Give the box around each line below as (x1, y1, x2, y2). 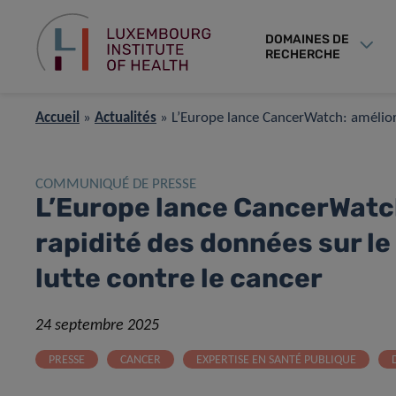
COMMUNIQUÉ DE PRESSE (35, 177, 196, 192)
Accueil (35, 110, 80, 126)
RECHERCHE (265, 46, 340, 62)
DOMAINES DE (265, 31, 349, 47)
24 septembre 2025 (35, 317, 159, 334)
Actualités (95, 110, 156, 126)
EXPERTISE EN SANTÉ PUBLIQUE (196, 354, 356, 367)
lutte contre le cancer (35, 263, 323, 294)
